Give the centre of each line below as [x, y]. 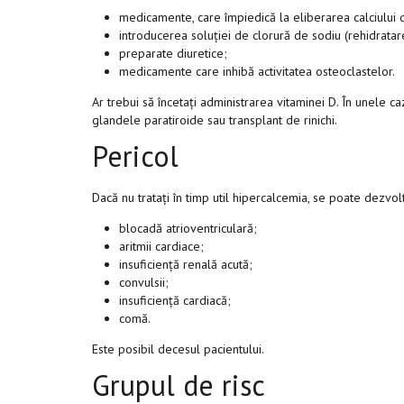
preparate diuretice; [173, 53]
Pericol [135, 156]
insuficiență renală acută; [186, 264]
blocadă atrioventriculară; [188, 228]
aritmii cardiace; [161, 246]
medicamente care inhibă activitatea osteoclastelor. [257, 71]
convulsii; [144, 282]
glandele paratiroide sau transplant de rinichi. [215, 120]
